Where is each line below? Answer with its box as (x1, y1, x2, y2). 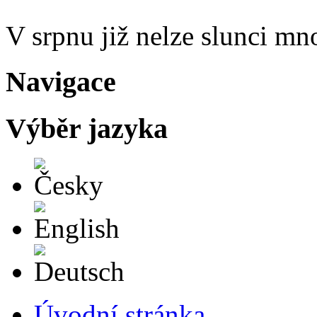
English (79, 200, 113, 213)
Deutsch (81, 243, 118, 256)
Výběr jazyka (6, 112, 168, 144)
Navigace (6, 65, 116, 98)
